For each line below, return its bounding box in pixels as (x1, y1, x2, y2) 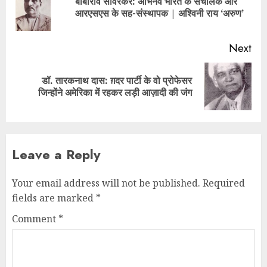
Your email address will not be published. (12, 176, 200, 190)
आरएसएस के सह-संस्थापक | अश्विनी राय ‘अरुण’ (75, 6, 244, 20)
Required (203, 176, 245, 190)
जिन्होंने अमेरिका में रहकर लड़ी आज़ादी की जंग (38, 85, 192, 99)
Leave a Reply (12, 144, 100, 164)
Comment (12, 212, 58, 225)
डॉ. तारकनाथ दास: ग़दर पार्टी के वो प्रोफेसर (42, 73, 192, 87)
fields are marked (12, 191, 96, 204)
